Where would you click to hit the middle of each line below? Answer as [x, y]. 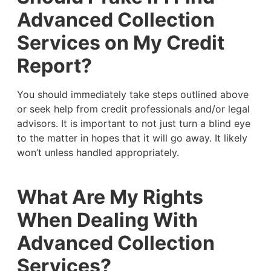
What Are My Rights [110, 197]
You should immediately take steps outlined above [132, 95]
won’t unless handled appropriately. [99, 153]
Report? [54, 66]
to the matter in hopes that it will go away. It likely [132, 138]
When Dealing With [107, 220]
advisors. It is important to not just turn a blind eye [133, 124]
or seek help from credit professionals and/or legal [133, 109]
